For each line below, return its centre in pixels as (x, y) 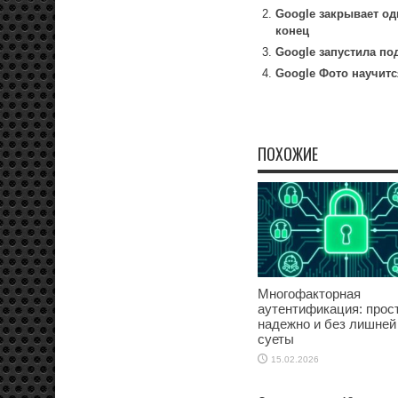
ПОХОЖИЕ (288, 154)
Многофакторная (309, 293)
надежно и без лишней (327, 323)
